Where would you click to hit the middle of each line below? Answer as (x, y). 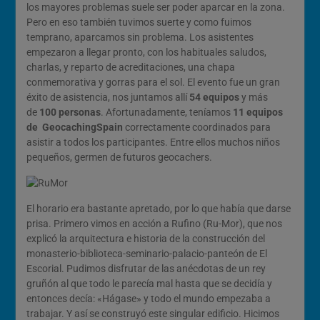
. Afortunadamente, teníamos (166, 112)
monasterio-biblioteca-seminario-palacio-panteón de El (146, 254)
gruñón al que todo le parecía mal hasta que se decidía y (149, 284)
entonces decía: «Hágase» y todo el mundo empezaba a (148, 299)
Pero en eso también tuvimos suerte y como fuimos (139, 22)
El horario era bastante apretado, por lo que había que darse (158, 209)
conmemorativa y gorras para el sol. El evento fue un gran (153, 82)
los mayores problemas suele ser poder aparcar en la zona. (155, 7)
